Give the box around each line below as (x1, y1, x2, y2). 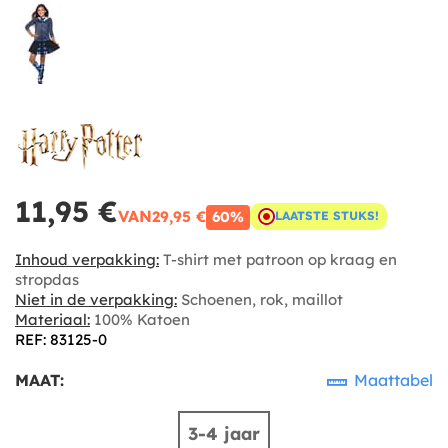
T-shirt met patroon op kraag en (159, 249, 397, 269)
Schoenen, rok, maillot (177, 289, 343, 309)
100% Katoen (90, 309, 190, 329)
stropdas (15, 269, 79, 289)
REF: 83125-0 (15, 329, 107, 349)
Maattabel (350, 369, 433, 390)
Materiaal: (15, 309, 90, 329)
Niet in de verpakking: (15, 289, 177, 309)
